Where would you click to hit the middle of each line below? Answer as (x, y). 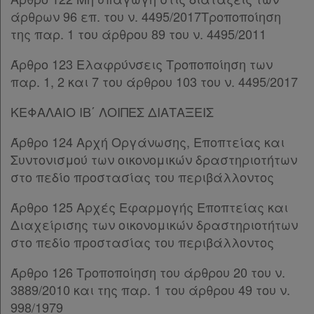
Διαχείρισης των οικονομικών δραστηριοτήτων (154, 224)
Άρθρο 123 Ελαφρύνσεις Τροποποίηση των (142, 64)
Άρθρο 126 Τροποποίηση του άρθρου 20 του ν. (148, 272)
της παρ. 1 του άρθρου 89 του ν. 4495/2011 (138, 34)
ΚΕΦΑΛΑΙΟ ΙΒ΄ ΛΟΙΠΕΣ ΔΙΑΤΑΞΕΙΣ (112, 111)
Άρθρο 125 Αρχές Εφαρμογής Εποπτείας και (149, 207)
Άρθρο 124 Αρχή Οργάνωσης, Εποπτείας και (148, 142)
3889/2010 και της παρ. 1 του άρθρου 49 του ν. (150, 289)
